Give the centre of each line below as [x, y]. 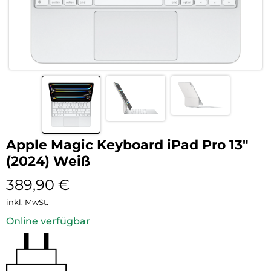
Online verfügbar [48, 221]
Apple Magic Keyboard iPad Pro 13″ [127, 145]
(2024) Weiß [48, 162]
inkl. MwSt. [27, 202]
